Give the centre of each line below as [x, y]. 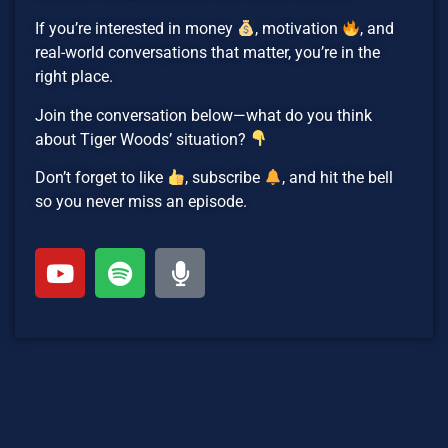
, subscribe [225, 178]
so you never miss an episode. [143, 202]
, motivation [299, 29]
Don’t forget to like [101, 178]
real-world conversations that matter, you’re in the [207, 53]
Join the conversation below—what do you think [203, 115]
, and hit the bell [338, 178]
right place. [74, 77]
